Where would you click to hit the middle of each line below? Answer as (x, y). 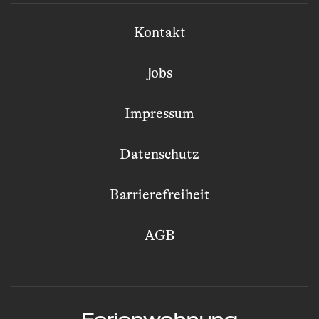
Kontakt (159, 33)
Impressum (159, 114)
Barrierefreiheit (159, 195)
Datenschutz (159, 155)
